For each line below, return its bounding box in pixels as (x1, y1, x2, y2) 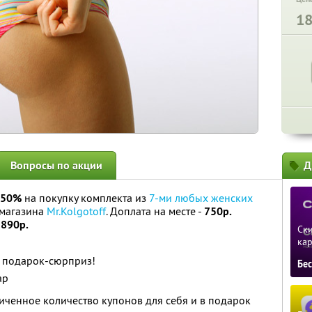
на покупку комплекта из (22, 191, 149, 205)
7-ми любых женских (149, 191, 253, 205)
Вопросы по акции (10, 158, 102, 173)
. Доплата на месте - (106, 204, 204, 218)
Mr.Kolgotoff (47, 204, 106, 218)
